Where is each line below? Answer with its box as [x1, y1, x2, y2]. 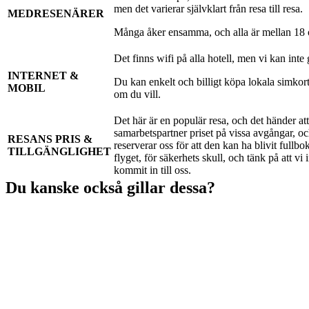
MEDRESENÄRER [8, 8, 104, 20]
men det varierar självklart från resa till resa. [114, 3, 303, 15]
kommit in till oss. [114, 164, 191, 177]
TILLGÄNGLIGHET [8, 146, 111, 158]
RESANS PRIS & [8, 133, 92, 146]
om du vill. [114, 88, 161, 101]
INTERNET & [8, 70, 79, 82]
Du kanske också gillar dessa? [6, 179, 215, 197]
